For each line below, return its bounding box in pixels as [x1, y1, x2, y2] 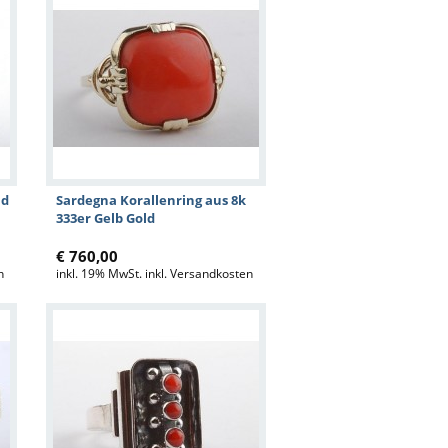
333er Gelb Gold [56, 209, 155, 227]
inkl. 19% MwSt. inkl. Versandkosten [56, 265, 253, 282]
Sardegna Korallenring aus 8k [56, 191, 246, 209]
